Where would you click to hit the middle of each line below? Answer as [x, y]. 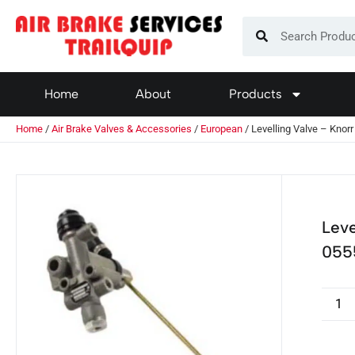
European [221, 129]
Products [255, 94]
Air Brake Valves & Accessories [122, 129]
